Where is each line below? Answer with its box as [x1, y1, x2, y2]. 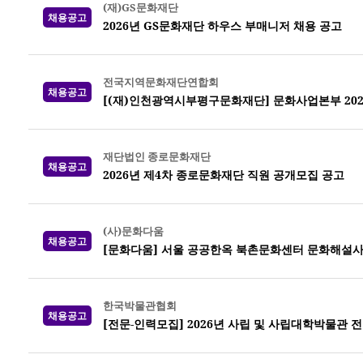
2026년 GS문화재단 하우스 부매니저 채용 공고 [103, 18, 342, 33]
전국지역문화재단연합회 [103, 75, 219, 89]
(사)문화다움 [103, 224, 164, 238]
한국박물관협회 [103, 298, 177, 313]
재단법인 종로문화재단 [103, 149, 211, 164]
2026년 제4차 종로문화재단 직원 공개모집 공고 [103, 167, 344, 182]
